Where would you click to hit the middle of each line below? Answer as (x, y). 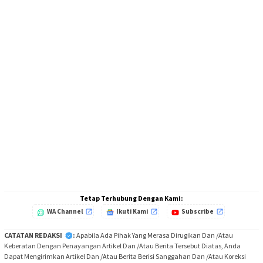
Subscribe (198, 212)
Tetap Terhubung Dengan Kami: (131, 198)
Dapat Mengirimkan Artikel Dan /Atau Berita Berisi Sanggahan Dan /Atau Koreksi (125, 257)
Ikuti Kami (132, 212)
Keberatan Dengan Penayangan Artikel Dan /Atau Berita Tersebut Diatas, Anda (122, 246)
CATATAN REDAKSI (33, 235)
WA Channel (65, 212)
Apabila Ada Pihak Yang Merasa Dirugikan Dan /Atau (154, 235)
